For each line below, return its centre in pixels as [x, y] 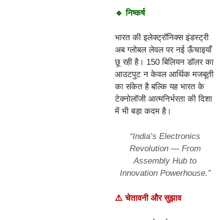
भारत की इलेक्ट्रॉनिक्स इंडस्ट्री [162, 38]
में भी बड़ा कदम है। [143, 111]
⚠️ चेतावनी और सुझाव [148, 198]
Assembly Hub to [165, 161]
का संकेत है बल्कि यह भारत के [160, 87]
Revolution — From [165, 148]
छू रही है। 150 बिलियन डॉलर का [164, 62]
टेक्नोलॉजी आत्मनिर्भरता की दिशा [164, 99]
